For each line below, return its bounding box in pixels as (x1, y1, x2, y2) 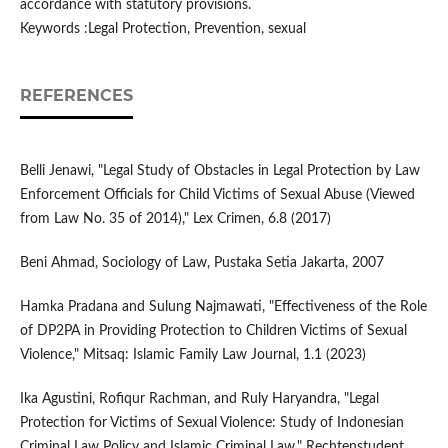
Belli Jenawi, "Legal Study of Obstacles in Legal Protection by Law (19, 164, 420, 179)
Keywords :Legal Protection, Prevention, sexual (19, 22, 306, 37)
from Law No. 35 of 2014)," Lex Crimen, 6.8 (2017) (19, 212, 331, 227)
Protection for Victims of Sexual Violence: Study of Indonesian (19, 416, 404, 431)
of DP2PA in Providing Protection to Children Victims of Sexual (19, 324, 407, 339)
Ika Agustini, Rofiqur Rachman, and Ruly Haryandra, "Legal (19, 392, 379, 407)
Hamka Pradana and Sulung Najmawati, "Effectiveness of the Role (19, 300, 427, 315)
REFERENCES (19, 86, 133, 106)
